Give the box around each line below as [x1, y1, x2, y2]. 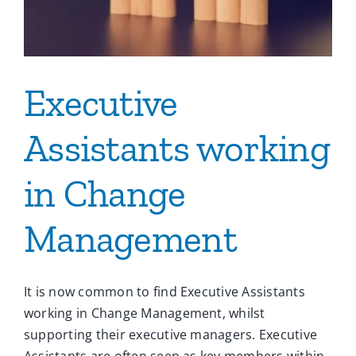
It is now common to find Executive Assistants [24, 283, 305, 301]
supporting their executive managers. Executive [24, 326, 318, 344]
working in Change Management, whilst [24, 304, 265, 323]
